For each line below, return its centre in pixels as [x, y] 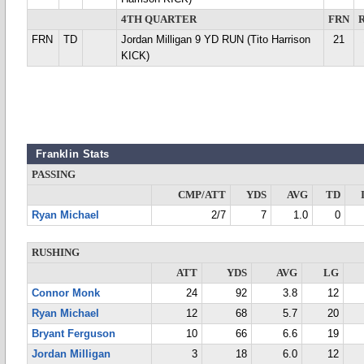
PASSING [54, 175]
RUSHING [56, 253]
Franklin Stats [73, 154]
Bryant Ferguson [74, 334]
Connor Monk [66, 293]
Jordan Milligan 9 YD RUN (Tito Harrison [216, 40]
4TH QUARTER [159, 19]
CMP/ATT [202, 195]
